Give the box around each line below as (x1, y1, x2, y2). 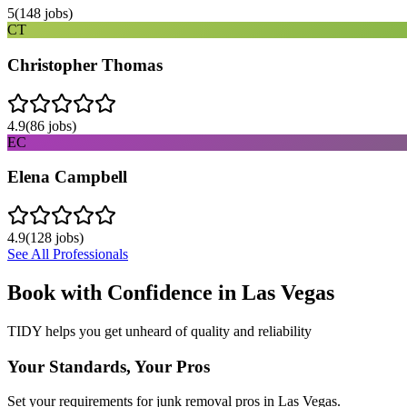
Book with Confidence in (7, 280, 242, 304)
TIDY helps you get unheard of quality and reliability (7, 323, 312, 339)
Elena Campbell (7, 167, 127, 187)
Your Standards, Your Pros (7, 356, 210, 376)
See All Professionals (7, 246, 128, 262)
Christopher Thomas (7, 55, 163, 74)
